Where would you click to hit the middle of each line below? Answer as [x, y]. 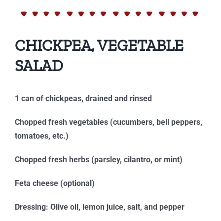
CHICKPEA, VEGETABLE [99, 46]
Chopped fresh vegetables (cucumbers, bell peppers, [108, 122]
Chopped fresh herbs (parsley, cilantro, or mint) [98, 160]
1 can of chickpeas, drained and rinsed [83, 99]
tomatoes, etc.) [41, 136]
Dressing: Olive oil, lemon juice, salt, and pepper [99, 207]
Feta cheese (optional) [55, 184]
